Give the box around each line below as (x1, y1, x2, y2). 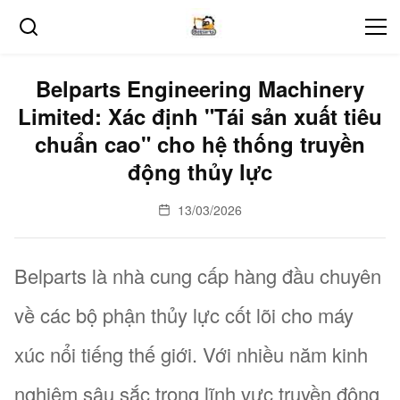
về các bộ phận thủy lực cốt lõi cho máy (14, 301, 354, 329)
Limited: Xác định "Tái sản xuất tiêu (18, 101, 382, 131)
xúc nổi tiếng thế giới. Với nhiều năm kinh (14, 340, 368, 368)
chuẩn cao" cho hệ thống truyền (35, 129, 365, 159)
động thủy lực (128, 156, 272, 187)
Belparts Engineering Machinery (36, 73, 364, 104)
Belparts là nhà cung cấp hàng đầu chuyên (14, 262, 381, 289)
